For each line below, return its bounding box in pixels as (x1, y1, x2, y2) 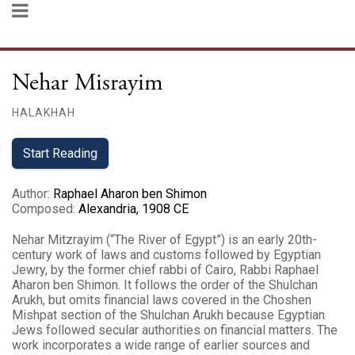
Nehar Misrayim (12, 67, 163, 98)
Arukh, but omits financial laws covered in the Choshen (12, 292, 311, 307)
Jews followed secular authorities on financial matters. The (12, 323, 338, 338)
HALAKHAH (12, 106, 75, 119)
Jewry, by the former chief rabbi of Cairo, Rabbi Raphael (12, 262, 319, 277)
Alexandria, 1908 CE (78, 201, 189, 216)
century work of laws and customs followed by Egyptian (12, 247, 321, 262)
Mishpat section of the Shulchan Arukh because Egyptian (12, 307, 325, 323)
